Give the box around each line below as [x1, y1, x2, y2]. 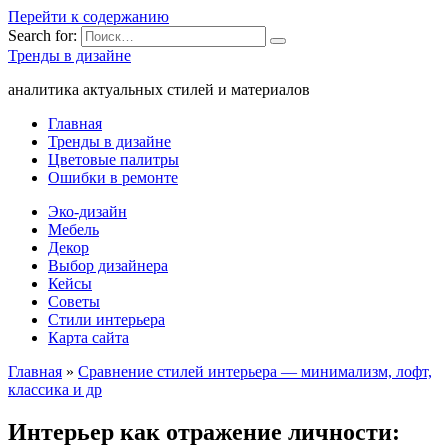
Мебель [48, 221, 99, 238]
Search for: [8, 27, 77, 44]
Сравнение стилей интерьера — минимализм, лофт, [78, 363, 432, 380]
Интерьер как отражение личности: [8, 418, 400, 445]
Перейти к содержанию [8, 8, 169, 25]
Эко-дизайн [48, 203, 127, 220]
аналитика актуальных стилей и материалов [8, 81, 310, 98]
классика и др [8, 381, 102, 398]
